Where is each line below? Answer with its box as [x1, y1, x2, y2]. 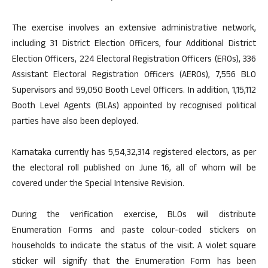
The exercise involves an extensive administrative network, [12, 22, 256, 37]
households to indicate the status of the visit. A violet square [12, 239, 256, 255]
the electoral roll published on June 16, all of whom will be [12, 162, 256, 177]
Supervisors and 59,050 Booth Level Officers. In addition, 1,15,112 [12, 84, 256, 99]
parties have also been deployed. [12, 115, 138, 130]
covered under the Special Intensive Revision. [12, 177, 184, 193]
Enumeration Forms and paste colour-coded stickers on [12, 224, 256, 239]
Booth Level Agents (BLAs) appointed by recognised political [12, 99, 256, 115]
